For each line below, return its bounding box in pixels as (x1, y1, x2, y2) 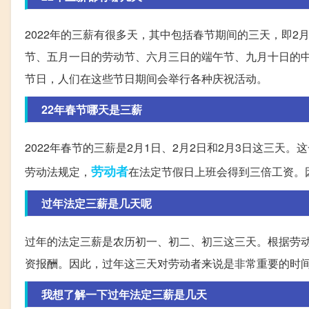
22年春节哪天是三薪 (41, 101, 142, 118)
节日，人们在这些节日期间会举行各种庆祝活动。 (25, 70, 268, 87)
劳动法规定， (25, 163, 91, 180)
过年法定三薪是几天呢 (41, 195, 152, 212)
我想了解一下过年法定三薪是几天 (41, 286, 207, 303)
